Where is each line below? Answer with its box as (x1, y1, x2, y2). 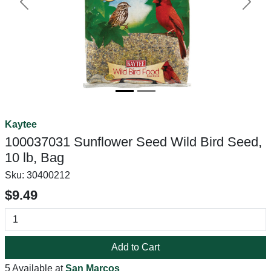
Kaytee (5, 119, 37, 129)
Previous (23, 2, 62, 13)
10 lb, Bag (5, 150, 64, 165)
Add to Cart (111, 242, 160, 252)
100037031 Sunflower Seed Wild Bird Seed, (5, 134, 262, 149)
